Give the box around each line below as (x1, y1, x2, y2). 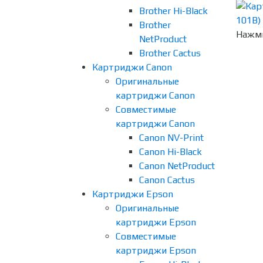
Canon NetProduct (139, 160, 215, 171)
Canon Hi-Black (139, 146, 202, 157)
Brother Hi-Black (139, 5, 208, 16)
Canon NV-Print (139, 132, 204, 143)
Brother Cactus (139, 48, 201, 59)
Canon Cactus (139, 174, 195, 186)
